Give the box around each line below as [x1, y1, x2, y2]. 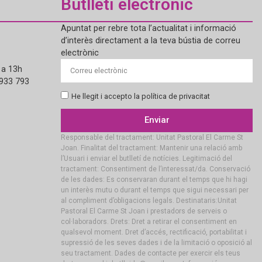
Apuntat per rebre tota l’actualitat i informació [61, 23, 236, 33]
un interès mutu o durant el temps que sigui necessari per [61, 185, 249, 194]
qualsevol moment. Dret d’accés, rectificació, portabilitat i [61, 227, 247, 236]
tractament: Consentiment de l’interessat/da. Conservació [61, 164, 250, 173]
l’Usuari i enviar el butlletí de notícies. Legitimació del [61, 154, 232, 163]
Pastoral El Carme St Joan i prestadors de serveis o [61, 206, 227, 215]
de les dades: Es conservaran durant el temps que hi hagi [61, 175, 247, 184]
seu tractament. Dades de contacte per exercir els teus [61, 249, 240, 257]
